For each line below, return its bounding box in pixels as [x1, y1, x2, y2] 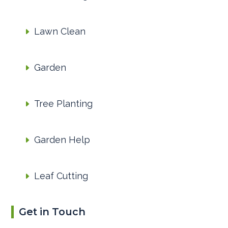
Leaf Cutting [34, 170, 89, 182]
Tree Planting [34, 98, 93, 109]
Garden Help [34, 134, 91, 146]
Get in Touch [19, 206, 86, 218]
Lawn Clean [34, 26, 86, 37]
